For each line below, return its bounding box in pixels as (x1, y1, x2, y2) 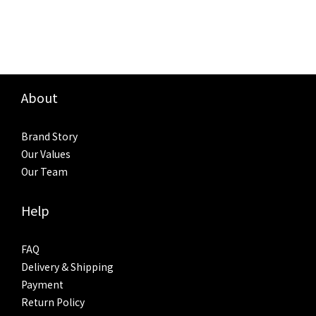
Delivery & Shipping (21, 260, 114, 274)
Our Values (21, 147, 71, 161)
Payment (21, 277, 63, 291)
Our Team (21, 164, 68, 178)
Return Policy (21, 295, 85, 309)
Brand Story (21, 129, 78, 143)
